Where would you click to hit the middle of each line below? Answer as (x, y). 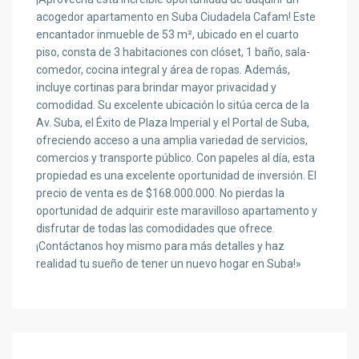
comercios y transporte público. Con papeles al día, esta (176, 158)
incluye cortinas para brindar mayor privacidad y (157, 88)
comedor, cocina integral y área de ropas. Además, (163, 70)
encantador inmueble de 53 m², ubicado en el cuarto (168, 35)
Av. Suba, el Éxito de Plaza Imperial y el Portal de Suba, (173, 123)
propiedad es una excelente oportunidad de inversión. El (177, 176)
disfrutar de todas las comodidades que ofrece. (156, 229)
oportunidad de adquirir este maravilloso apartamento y (177, 211)
